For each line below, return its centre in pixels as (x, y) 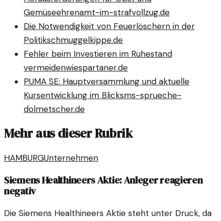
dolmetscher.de (54, 109)
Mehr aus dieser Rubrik (68, 134)
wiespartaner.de (97, 68)
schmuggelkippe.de (85, 40)
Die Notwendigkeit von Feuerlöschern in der (109, 26)
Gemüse (40, 13)
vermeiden (45, 68)
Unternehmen (71, 158)
